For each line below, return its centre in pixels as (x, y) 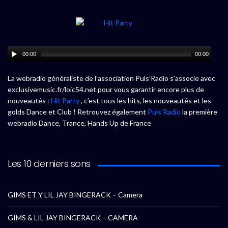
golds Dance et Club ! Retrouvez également (78, 112)
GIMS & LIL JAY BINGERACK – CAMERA (73, 218)
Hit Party (65, 101)
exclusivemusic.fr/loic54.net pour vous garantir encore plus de (106, 90)
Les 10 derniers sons (49, 164)
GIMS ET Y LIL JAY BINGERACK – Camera (75, 195)
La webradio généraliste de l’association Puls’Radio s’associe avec (111, 78)
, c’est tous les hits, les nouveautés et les (145, 101)
